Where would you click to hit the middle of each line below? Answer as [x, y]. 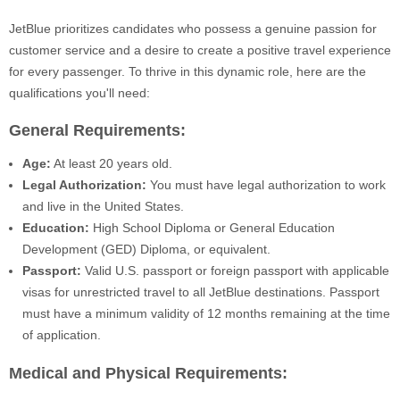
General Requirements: [97, 131]
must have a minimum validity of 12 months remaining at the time [206, 314]
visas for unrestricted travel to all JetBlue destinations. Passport [201, 292]
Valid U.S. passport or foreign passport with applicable [235, 271]
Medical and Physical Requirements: [148, 373]
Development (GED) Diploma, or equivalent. [146, 250]
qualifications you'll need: [79, 92]
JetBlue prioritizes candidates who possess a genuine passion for [193, 28]
